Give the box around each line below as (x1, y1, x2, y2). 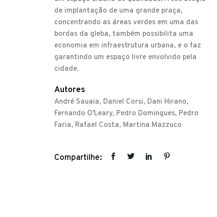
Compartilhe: (54, 152, 102, 163)
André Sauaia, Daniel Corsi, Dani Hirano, (54, 97, 188, 107)
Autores (54, 84, 85, 95)
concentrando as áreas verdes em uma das (54, 17, 198, 27)
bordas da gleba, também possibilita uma (54, 29, 193, 39)
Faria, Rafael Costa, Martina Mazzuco (54, 120, 182, 130)
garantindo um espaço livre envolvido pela (54, 52, 197, 62)
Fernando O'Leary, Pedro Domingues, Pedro (54, 108, 199, 118)
